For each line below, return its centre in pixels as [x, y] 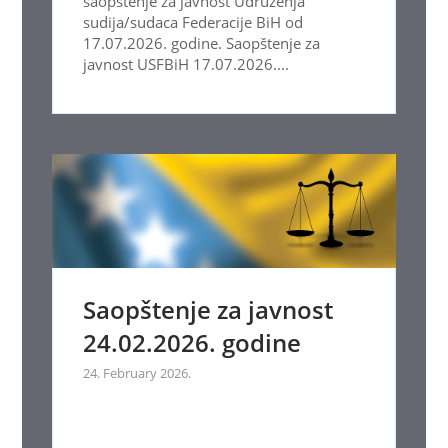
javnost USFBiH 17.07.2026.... [186, 63]
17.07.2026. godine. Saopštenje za [202, 42]
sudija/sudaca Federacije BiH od [193, 21]
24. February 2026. [137, 373]
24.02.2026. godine [192, 343]
